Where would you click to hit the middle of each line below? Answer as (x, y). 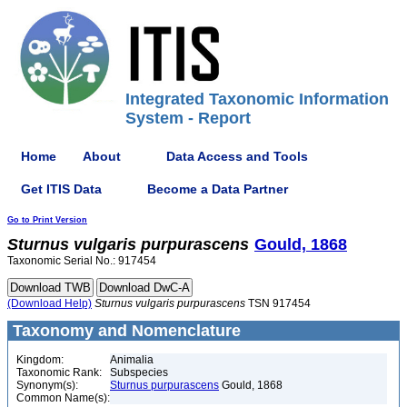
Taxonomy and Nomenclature (124, 331)
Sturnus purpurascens (164, 385)
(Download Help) (50, 303)
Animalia (132, 360)
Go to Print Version (47, 220)
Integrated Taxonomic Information (257, 99)
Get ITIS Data (61, 189)
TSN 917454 (278, 303)
